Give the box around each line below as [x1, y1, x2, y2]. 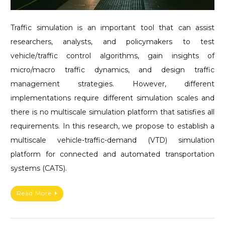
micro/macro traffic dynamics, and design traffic [11, 65, 214, 74]
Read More [17, 189, 52, 197]
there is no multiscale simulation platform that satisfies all [11, 107, 214, 117]
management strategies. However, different [11, 79, 214, 88]
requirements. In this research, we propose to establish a [11, 121, 214, 131]
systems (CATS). [11, 163, 67, 173]
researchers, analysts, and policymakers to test [11, 37, 214, 46]
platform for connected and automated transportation [11, 149, 214, 159]
